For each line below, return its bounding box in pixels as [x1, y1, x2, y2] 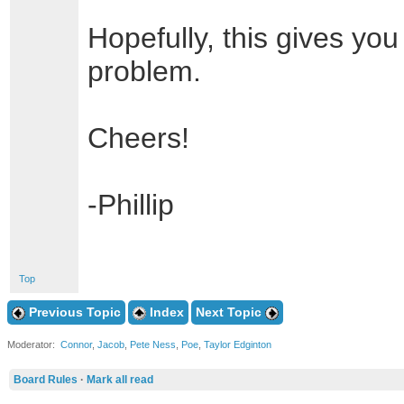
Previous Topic [25, 305, 121, 319]
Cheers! [87, 122, 189, 154]
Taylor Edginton [204, 339, 271, 350]
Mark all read [87, 373, 153, 386]
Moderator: [7, 339, 60, 350]
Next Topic [196, 305, 265, 319]
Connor [60, 339, 92, 350]
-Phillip [87, 188, 174, 221]
